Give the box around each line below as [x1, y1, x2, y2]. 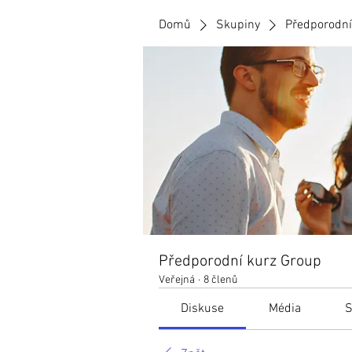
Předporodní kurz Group [159, 252, 321, 271]
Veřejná [159, 273, 195, 287]
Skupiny [216, 17, 260, 33]
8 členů [203, 273, 237, 287]
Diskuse [181, 301, 225, 317]
